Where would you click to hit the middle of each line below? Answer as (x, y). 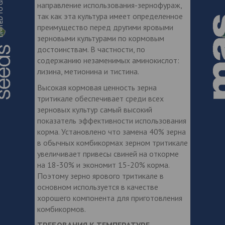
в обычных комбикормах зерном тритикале (113, 142)
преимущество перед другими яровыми (105, 27)
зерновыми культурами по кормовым (101, 38)
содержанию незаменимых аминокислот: (108, 60)
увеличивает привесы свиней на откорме (108, 153)
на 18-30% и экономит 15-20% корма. (103, 164)
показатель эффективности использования (112, 120)
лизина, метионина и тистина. (88, 71)
